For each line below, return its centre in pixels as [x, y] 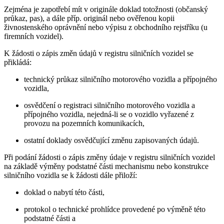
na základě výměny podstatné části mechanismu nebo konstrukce [106, 166]
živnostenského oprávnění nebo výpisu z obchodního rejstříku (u [106, 27]
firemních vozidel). [34, 36]
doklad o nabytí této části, [64, 192]
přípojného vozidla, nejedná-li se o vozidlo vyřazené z [109, 114]
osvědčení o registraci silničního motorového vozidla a [109, 105]
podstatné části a [50, 218]
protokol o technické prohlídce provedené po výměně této [115, 209]
